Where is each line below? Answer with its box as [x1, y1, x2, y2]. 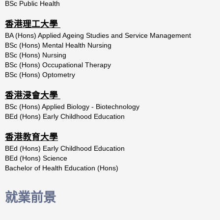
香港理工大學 [5, 19, 60, 29]
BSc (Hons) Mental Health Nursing [5, 41, 111, 49]
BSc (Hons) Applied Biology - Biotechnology [5, 102, 139, 110]
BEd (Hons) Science [5, 154, 67, 162]
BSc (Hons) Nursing [5, 51, 66, 59]
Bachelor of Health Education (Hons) [5, 164, 118, 172]
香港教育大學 [5, 132, 58, 142]
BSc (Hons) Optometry [5, 70, 75, 79]
